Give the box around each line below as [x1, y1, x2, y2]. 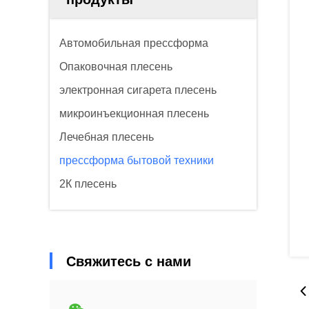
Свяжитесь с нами [66, 254, 191, 269]
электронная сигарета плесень [59, 84, 217, 96]
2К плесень [59, 178, 117, 190]
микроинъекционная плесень [59, 108, 209, 119]
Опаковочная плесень [59, 61, 172, 72]
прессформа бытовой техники [59, 154, 214, 166]
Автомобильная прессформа [59, 37, 208, 49]
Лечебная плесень [59, 131, 154, 143]
